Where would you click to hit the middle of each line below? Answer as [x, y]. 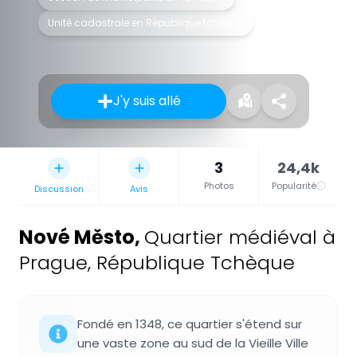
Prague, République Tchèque [157, 262]
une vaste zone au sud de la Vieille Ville [193, 343]
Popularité [294, 185]
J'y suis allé [147, 100]
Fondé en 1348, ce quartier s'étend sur [190, 324]
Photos [219, 185]
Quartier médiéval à [240, 237]
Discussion [59, 188]
